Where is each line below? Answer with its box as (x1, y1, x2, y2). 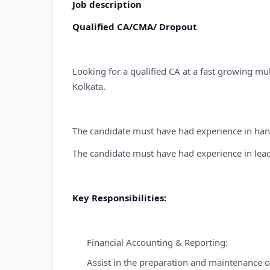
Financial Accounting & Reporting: (87, 236, 228, 248)
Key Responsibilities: (72, 192, 166, 204)
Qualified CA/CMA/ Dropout (72, 20, 197, 33)
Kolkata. (72, 80, 105, 92)
